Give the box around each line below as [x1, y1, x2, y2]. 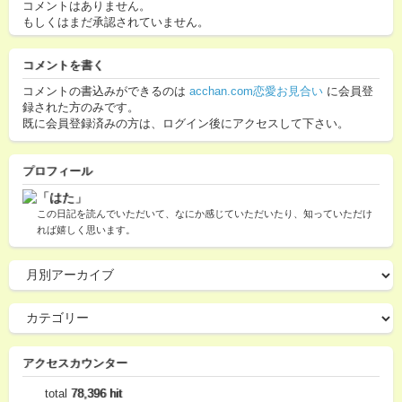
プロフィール [22, 164, 92, 178]
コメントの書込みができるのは [22, 84, 189, 98]
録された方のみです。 [22, 100, 139, 114]
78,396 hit [71, 387, 122, 400]
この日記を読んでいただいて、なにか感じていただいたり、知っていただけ [37, 208, 372, 219]
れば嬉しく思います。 [37, 224, 135, 235]
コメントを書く [22, 58, 104, 72]
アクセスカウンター [22, 356, 127, 370]
